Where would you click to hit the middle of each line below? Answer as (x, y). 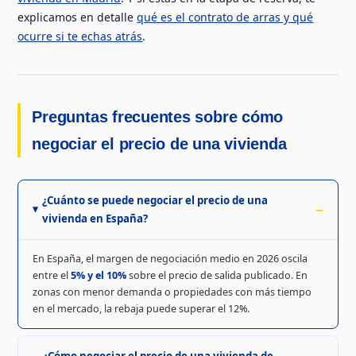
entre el (51, 275)
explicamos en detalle (77, 17)
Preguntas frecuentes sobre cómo (158, 117)
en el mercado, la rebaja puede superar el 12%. (141, 308)
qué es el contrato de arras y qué (225, 17)
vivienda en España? (95, 219)
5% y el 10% (98, 275)
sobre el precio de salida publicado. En (217, 275)
